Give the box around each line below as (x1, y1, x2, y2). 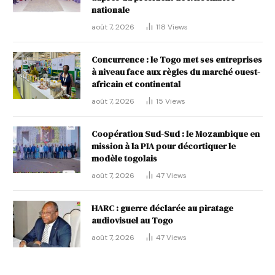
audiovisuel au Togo (91, 214, 173, 227)
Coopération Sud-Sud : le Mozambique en (91, 128, 260, 141)
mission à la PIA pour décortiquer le (91, 140, 236, 153)
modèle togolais (91, 152, 157, 165)
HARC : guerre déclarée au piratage (91, 202, 233, 215)
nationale (91, 4, 130, 17)
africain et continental (91, 78, 180, 91)
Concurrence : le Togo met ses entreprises (91, 53, 262, 66)
